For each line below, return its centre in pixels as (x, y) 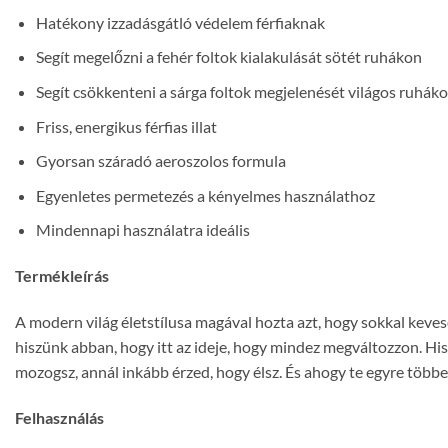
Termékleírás (62, 276)
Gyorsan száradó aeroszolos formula (160, 161)
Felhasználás (59, 417)
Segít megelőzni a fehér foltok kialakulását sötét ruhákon (228, 57)
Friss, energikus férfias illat (126, 126)
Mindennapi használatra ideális (142, 230)
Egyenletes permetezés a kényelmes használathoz (205, 195)
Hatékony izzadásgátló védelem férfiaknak (180, 22)
